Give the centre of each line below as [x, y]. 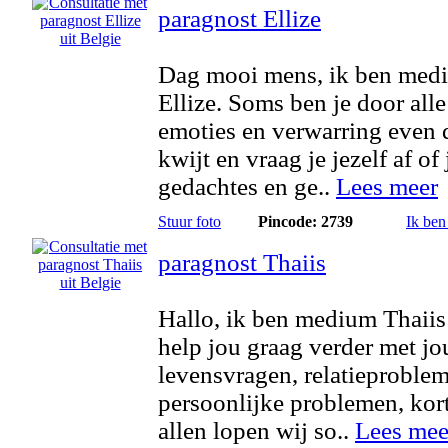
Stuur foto [189, 221]
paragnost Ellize [239, 18]
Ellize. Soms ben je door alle [302, 102]
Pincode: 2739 [305, 221]
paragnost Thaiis [242, 262]
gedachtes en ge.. [247, 186]
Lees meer [387, 186]
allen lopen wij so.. [256, 430]
